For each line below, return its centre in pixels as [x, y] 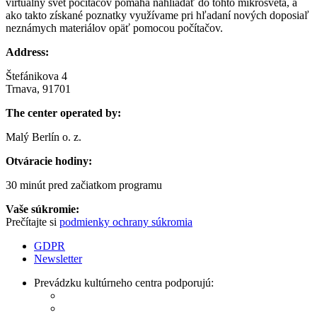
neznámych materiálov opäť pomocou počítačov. [114, 28]
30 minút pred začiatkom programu [84, 185]
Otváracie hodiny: [49, 161]
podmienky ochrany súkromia [126, 221]
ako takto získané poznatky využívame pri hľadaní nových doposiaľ [157, 15]
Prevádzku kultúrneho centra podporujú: [124, 282]
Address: [27, 52]
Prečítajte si [33, 221]
